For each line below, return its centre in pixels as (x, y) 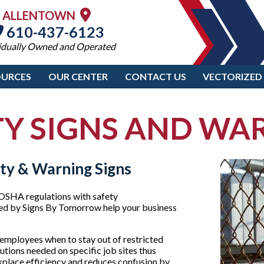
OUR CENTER (78, 76)
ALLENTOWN (41, 15)
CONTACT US (155, 76)
